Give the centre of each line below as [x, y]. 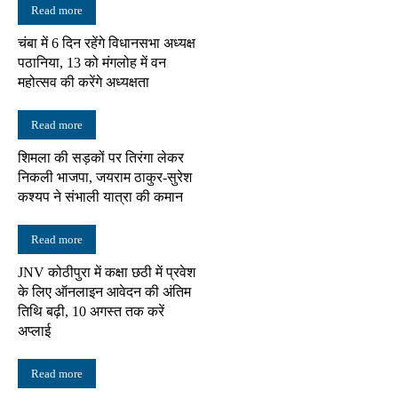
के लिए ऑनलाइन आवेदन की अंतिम [104, 291]
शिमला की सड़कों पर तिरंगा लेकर [101, 157]
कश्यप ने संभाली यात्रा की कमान [100, 196]
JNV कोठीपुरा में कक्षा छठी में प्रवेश [107, 272]
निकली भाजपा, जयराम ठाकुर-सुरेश [105, 177]
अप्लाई [34, 330]
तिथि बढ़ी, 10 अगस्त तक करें [91, 311]
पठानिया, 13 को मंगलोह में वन [92, 62]
